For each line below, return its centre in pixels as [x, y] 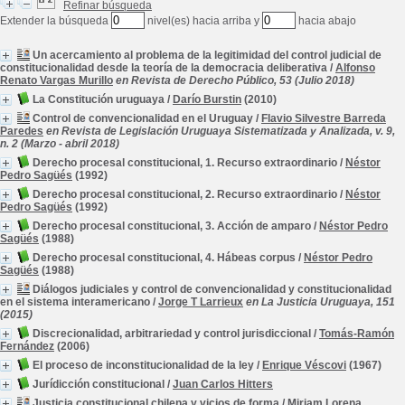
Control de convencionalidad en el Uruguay [143, 118]
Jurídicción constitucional [99, 384]
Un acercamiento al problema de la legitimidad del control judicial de [207, 55]
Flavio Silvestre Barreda [324, 118]
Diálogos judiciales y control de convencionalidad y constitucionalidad [212, 289]
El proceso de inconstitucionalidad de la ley [143, 365]
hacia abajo [326, 21]
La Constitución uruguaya [99, 99]
